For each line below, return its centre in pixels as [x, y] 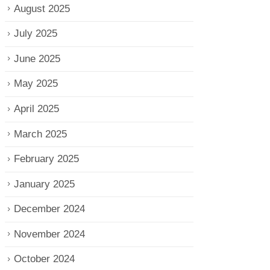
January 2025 [44, 184]
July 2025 [35, 34]
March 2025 [40, 134]
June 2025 [37, 58]
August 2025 [42, 8]
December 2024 [49, 209]
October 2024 [44, 259]
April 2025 [36, 109]
